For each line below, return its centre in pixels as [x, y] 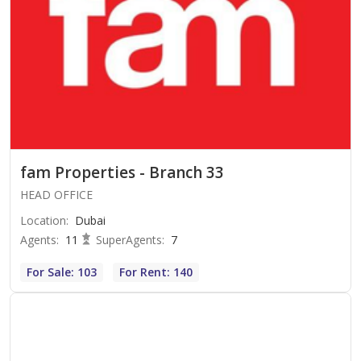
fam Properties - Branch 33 [122, 172]
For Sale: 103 [62, 272]
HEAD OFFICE [56, 194]
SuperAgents [129, 239]
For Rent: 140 [156, 272]
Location [43, 220]
